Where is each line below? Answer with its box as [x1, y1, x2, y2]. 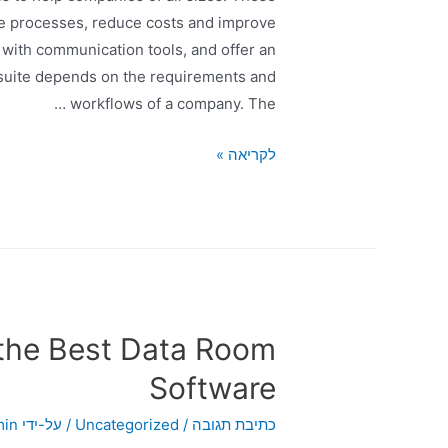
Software [148, 370, 276, 407]
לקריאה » [215, 144, 276, 164]
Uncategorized [74, 415, 179, 435]
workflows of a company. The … [69, 93, 276, 113]
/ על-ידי [21, 415, 75, 435]
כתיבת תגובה [191, 415, 276, 435]
